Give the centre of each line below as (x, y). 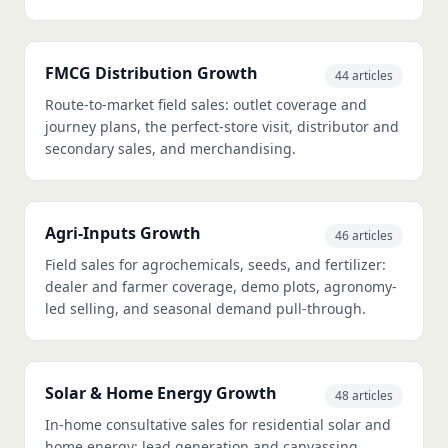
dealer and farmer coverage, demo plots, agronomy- (221, 287)
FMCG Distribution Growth (151, 73)
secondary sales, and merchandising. (170, 149)
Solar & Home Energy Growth (161, 393)
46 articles (364, 236)
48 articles (364, 396)
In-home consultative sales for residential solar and (218, 425)
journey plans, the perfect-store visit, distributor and (222, 127)
